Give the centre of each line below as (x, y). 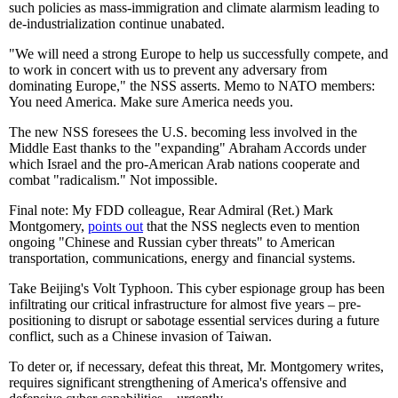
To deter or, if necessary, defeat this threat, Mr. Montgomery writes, (196, 366)
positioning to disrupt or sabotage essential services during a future (194, 320)
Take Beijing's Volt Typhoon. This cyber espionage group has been (197, 288)
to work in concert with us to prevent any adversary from (168, 69)
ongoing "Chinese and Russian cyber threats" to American (172, 242)
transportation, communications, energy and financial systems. (182, 258)
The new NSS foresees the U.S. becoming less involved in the (183, 131)
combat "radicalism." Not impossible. (113, 179)
